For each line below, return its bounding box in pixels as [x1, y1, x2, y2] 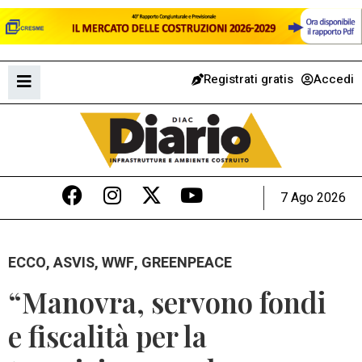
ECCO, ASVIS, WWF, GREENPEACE [8, 251, 232, 274]
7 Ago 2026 [280, 187, 346, 208]
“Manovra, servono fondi [8, 283, 326, 322]
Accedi [314, 69, 354, 88]
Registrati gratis [204, 69, 293, 88]
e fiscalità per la [8, 317, 207, 356]
